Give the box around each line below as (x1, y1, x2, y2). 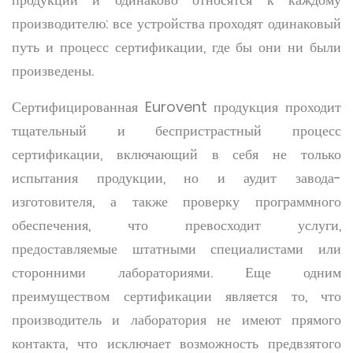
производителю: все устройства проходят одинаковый (12, 13, 341, 33)
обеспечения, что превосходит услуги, (12, 215, 341, 235)
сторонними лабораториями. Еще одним (12, 262, 341, 282)
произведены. (12, 61, 97, 80)
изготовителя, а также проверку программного (12, 191, 341, 211)
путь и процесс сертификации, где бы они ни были (12, 37, 341, 57)
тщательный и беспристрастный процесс (12, 121, 341, 140)
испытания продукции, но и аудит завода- (12, 168, 341, 188)
